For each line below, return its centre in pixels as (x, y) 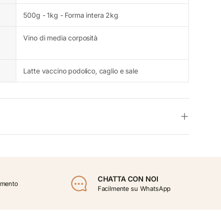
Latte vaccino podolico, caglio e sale (81, 71)
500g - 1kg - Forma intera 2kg (71, 15)
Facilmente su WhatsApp (134, 188)
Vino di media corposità (60, 37)
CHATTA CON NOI (128, 179)
